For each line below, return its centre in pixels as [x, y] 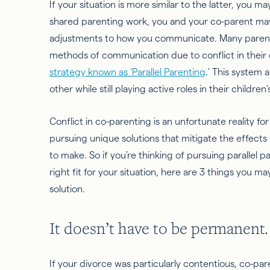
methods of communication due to [126, 55]
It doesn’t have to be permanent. [159, 228]
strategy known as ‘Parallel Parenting [127, 72]
